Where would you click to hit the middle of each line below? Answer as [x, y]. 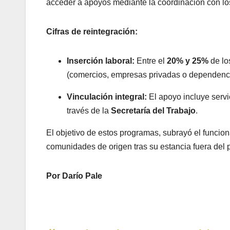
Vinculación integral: [107, 97]
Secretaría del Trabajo [153, 111]
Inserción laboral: [101, 61]
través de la [89, 111]
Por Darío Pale [74, 176]
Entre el [151, 61]
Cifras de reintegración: [92, 32]
